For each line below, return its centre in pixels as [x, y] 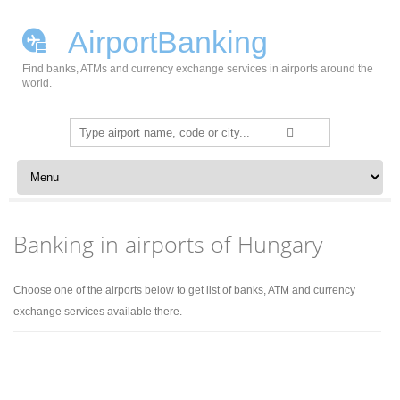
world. [37, 83]
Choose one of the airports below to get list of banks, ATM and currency [185, 290]
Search [90, 128]
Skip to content [55, 166]
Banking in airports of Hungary [168, 244]
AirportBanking [165, 42]
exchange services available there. [98, 312]
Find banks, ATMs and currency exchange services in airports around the [198, 69]
